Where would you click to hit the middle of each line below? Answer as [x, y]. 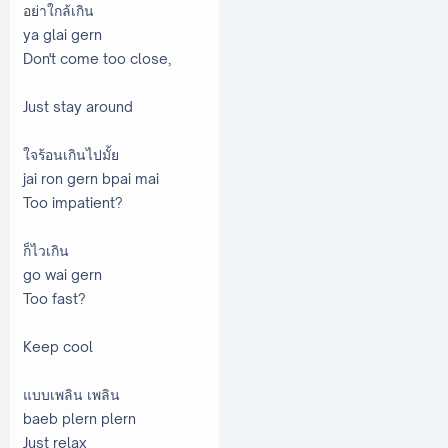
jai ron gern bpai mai [91, 178]
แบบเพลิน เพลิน [71, 394]
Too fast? [54, 298]
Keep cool [59, 346]
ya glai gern [62, 34]
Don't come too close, [97, 58]
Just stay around [78, 106]
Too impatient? [73, 202]
